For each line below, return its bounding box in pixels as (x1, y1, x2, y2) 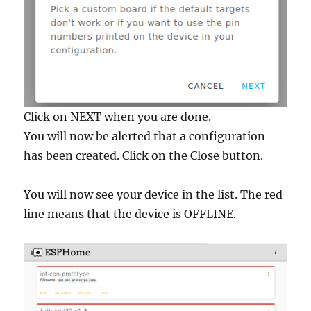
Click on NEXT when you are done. (24, 109, 212, 124)
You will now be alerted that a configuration (24, 128, 266, 143)
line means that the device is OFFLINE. (24, 206, 237, 221)
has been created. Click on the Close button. (24, 148, 264, 162)
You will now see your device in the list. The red (24, 187, 283, 201)
